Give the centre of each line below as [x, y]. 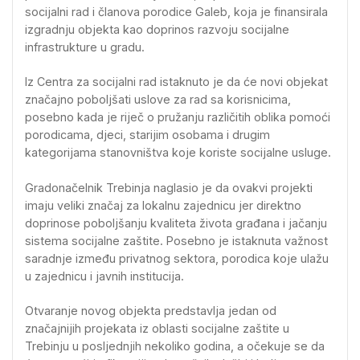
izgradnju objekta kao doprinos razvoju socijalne [157, 29]
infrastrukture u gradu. [85, 47]
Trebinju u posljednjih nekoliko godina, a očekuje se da [175, 346]
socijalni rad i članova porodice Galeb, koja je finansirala [176, 11]
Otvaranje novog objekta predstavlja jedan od [151, 311]
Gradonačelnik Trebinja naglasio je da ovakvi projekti [169, 187]
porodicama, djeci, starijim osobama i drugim [147, 135]
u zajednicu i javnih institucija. [104, 276]
